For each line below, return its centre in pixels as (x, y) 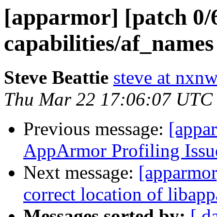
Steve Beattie (56, 77)
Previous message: (96, 129)
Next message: (81, 172)
